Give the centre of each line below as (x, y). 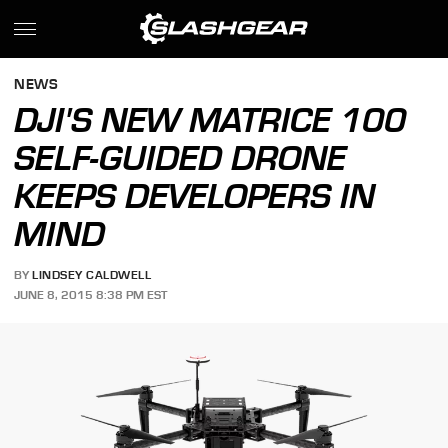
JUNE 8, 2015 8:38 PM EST (91, 294)
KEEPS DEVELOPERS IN (195, 196)
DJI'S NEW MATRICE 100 (210, 120)
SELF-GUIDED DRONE (180, 158)
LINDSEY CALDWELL (92, 275)
